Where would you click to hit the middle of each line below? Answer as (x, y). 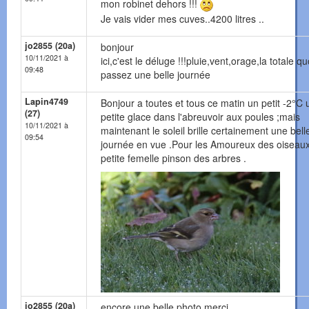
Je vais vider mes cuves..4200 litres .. (182, 19)
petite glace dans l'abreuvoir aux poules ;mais (200, 117)
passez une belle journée (156, 75)
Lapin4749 (47, 102)
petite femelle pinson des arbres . (173, 158)
